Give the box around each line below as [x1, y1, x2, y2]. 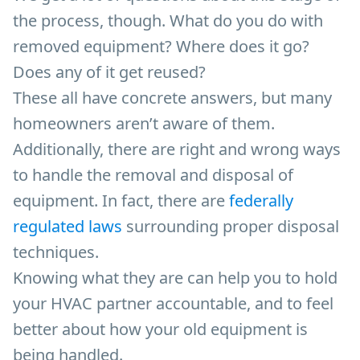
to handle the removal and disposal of [13, 163, 293, 186]
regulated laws [13, 215, 122, 237]
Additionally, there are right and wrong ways [13, 137, 341, 160]
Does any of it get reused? [13, 60, 206, 83]
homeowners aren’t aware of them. [13, 112, 275, 134]
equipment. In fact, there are [13, 189, 229, 211]
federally [229, 189, 293, 211]
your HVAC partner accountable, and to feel [13, 292, 333, 314]
